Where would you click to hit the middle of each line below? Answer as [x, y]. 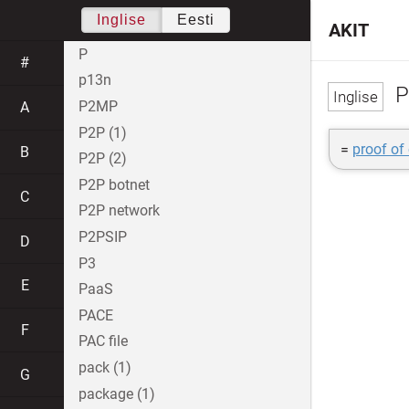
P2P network [119, 211]
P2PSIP [103, 236]
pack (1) [105, 367]
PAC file [103, 341]
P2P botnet [114, 184]
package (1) [117, 393]
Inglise [121, 20]
